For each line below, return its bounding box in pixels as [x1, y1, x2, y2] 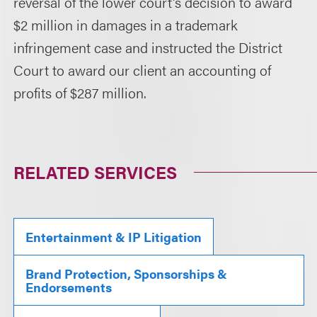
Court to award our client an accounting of [13, 59, 272, 80]
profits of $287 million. [13, 82, 147, 103]
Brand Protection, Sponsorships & [25, 265, 228, 282]
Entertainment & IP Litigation [25, 228, 202, 246]
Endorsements [25, 278, 113, 296]
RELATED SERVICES [13, 160, 178, 184]
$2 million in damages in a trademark [13, 14, 238, 35]
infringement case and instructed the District [13, 37, 283, 57]
